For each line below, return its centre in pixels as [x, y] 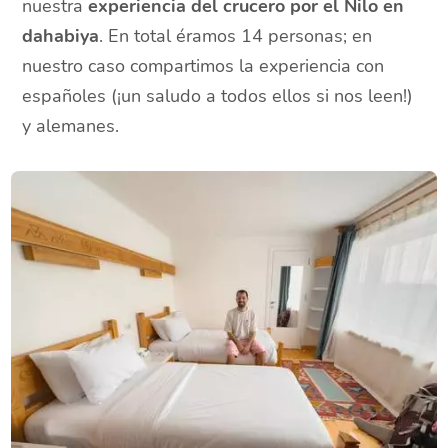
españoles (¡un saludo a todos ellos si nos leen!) [218, 96]
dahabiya [61, 36]
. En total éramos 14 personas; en [236, 36]
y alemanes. [71, 126]
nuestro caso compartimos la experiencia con [203, 66]
